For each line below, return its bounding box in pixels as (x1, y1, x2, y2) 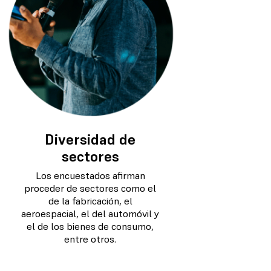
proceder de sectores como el (24, 181, 157, 195)
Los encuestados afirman (35, 169, 145, 182)
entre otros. (64, 232, 117, 246)
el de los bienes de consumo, (27, 220, 154, 233)
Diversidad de (45, 130, 136, 149)
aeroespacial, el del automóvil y (21, 207, 160, 220)
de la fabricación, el (48, 194, 132, 207)
